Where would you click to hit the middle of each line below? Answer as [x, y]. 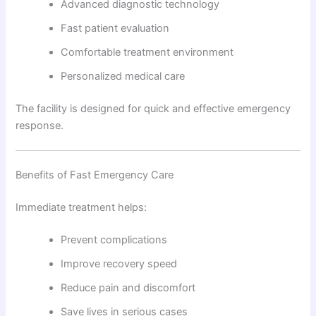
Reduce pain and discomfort [128, 287]
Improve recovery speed [119, 263]
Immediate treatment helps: [81, 208]
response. [40, 125]
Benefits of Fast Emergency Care [95, 175]
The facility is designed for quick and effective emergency [153, 108]
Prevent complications [114, 239]
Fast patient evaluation [115, 29]
